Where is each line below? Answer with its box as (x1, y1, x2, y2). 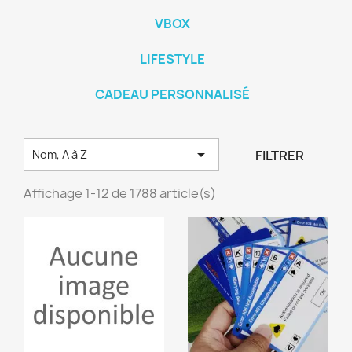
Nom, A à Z (32, 147, 87, 163)
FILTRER (255, 146, 304, 164)
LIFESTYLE (139, 49, 205, 68)
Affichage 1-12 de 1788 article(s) (24, 184, 216, 202)
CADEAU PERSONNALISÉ (94, 85, 250, 103)
